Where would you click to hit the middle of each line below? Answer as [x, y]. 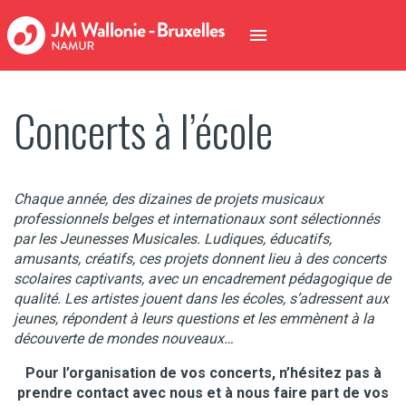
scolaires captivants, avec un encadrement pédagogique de [202, 279]
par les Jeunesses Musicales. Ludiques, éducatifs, [173, 239]
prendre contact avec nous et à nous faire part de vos [203, 393]
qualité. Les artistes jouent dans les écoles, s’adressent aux [201, 299]
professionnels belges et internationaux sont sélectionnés [197, 219]
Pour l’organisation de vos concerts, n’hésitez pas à [203, 373]
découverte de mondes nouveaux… [124, 339]
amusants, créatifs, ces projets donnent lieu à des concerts [200, 259]
